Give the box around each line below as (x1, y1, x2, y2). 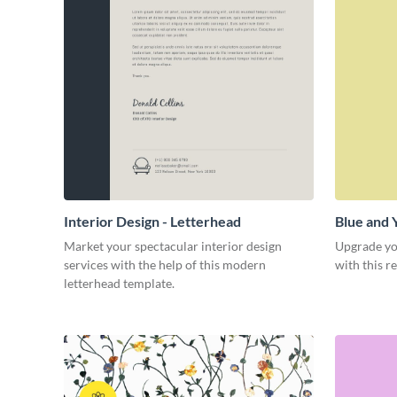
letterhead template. (64, 275, 175, 291)
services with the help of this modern (64, 256, 266, 272)
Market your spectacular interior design (64, 237, 282, 253)
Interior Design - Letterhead (64, 212, 241, 230)
